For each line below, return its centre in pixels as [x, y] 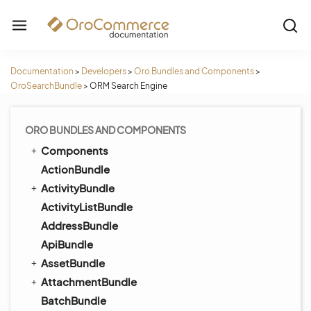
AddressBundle [79, 225]
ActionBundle [75, 169]
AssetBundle [73, 263]
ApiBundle [67, 244]
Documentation [42, 71]
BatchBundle [74, 300]
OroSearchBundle [46, 86]
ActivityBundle [78, 188]
